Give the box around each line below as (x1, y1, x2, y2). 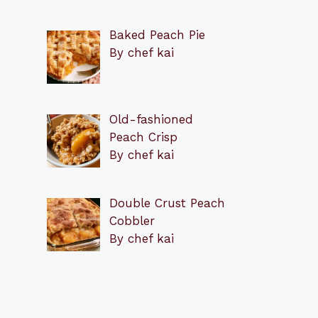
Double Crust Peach (109, 196, 225, 211)
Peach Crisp (109, 129, 177, 144)
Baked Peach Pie (109, 28, 205, 43)
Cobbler (109, 214, 155, 229)
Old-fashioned (109, 111, 193, 126)
